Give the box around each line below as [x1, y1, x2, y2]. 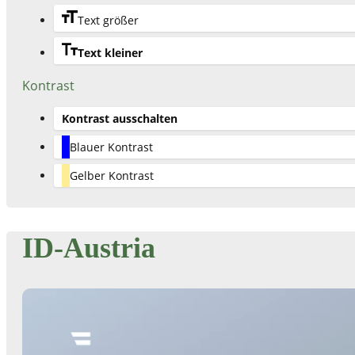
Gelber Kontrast [70, 167, 154, 183]
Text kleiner [78, 44, 143, 60]
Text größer [78, 12, 139, 28]
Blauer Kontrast [70, 139, 153, 155]
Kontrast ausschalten [62, 110, 177, 126]
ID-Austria [22, 231, 155, 264]
